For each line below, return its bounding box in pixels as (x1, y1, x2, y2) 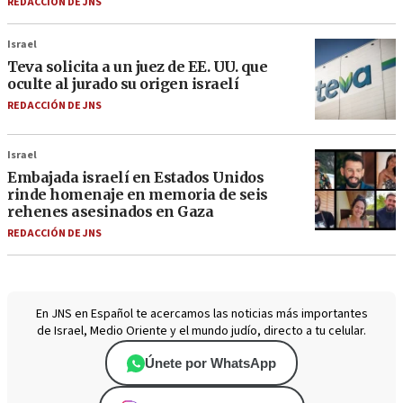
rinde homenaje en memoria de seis (7, 185, 268, 204)
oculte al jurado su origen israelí (7, 75, 238, 94)
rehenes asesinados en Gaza (7, 202, 213, 221)
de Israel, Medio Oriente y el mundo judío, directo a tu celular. (37, 322, 366, 341)
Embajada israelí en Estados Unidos (7, 168, 264, 187)
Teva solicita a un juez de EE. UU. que (7, 58, 267, 76)
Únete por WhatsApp (145, 355, 276, 372)
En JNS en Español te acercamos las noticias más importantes (35, 305, 368, 324)
